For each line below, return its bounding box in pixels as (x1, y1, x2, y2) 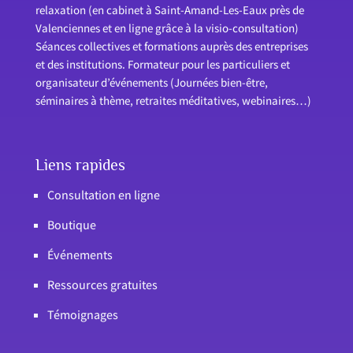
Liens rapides (35, 156, 125, 174)
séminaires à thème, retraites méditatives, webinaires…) (35, 93, 311, 109)
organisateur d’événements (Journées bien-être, (35, 75, 268, 91)
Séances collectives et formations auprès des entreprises (35, 39, 308, 54)
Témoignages (46, 307, 118, 324)
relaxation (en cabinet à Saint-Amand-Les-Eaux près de (35, 2, 304, 18)
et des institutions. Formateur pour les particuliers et (35, 57, 290, 72)
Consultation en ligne (46, 187, 160, 204)
